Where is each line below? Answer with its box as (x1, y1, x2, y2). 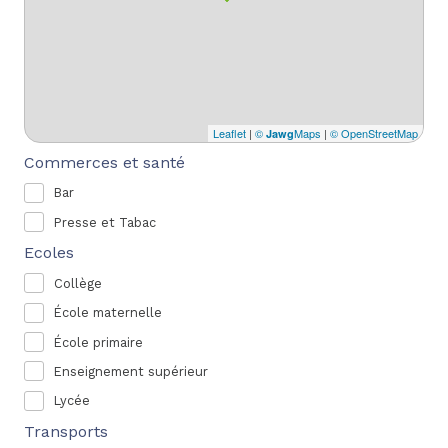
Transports (24, 421, 108, 441)
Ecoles (24, 243, 74, 263)
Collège (54, 275, 102, 291)
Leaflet (213, 124, 246, 141)
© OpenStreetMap (330, 124, 418, 141)
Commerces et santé (24, 152, 185, 172)
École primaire (54, 334, 143, 350)
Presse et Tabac (54, 214, 156, 230)
